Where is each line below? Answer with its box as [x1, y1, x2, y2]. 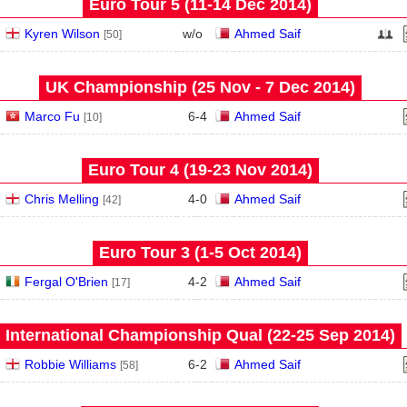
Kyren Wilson [24, 26, 100, 41]
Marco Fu [24, 109, 80, 124]
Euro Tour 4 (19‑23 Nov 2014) [87, 161, 313, 179]
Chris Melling [24, 192, 99, 206]
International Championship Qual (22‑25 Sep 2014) [5, 326, 395, 344]
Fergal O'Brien [24, 274, 108, 289]
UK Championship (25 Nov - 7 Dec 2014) [45, 78, 355, 96]
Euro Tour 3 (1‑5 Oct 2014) [98, 243, 302, 262]
